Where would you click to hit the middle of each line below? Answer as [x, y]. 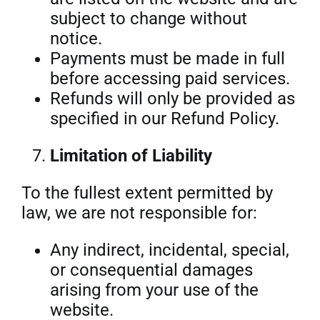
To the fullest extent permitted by [147, 193]
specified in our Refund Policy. [164, 119]
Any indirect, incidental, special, [169, 250]
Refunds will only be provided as [172, 99]
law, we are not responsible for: [139, 213]
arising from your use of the [154, 290]
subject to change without [148, 19]
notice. [76, 39]
